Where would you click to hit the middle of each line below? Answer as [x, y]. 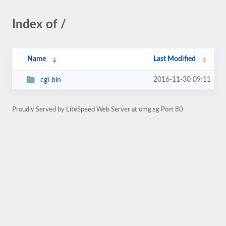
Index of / [39, 25]
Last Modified [175, 59]
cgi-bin [50, 80]
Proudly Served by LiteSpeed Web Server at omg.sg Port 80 [98, 109]
